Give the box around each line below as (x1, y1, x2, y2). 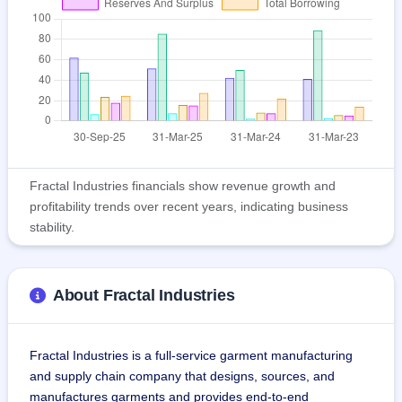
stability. (30, 220, 74, 235)
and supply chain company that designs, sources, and (30, 369, 338, 384)
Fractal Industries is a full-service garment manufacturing (30, 348, 356, 363)
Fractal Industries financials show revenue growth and (30, 179, 336, 194)
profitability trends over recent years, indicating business (30, 199, 348, 214)
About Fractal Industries (52, 286, 235, 305)
